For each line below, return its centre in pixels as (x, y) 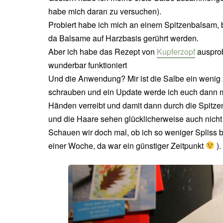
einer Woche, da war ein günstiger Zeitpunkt (127, 145)
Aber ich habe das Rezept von (103, 51)
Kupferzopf (176, 51)
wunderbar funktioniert (88, 65)
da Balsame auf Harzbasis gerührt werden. (123, 38)
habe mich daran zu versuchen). (105, 11)
